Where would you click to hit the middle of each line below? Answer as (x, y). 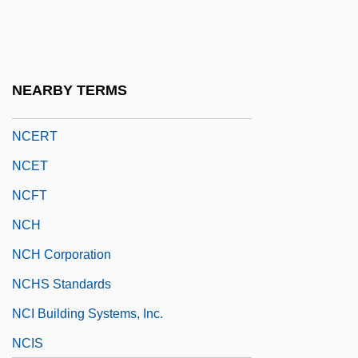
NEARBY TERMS (70, 91)
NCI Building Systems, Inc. (88, 313)
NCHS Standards (62, 284)
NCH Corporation (62, 254)
